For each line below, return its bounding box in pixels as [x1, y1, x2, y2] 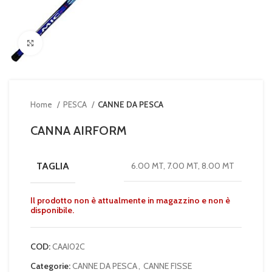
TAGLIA [36, 160, 69, 172]
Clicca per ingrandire [42, 38, 114, 48]
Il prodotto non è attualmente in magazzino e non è [30, 194, 230, 206]
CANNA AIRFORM [30, 123, 127, 138]
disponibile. [30, 204, 74, 216]
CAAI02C [52, 240, 85, 252]
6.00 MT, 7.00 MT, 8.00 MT [131, 160, 234, 172]
